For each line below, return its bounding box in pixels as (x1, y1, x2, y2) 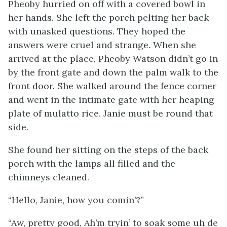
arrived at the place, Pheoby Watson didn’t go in (8, 53, 218, 64)
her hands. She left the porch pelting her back (8, 12, 209, 23)
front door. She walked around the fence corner (8, 80, 216, 92)
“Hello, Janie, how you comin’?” (8, 194, 144, 206)
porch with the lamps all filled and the (8, 158, 175, 169)
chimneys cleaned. (8, 171, 89, 183)
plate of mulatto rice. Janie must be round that (8, 107, 213, 119)
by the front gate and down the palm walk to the (8, 66, 218, 78)
